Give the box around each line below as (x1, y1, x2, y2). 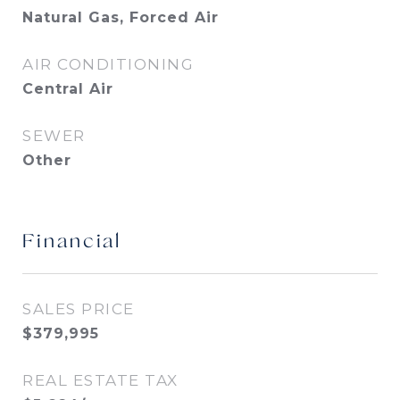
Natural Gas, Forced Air (22, 9, 219, 26)
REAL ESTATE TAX (22, 371, 179, 389)
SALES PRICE (22, 300, 135, 318)
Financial (22, 232, 121, 253)
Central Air (22, 80, 113, 97)
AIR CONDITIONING (22, 55, 194, 73)
